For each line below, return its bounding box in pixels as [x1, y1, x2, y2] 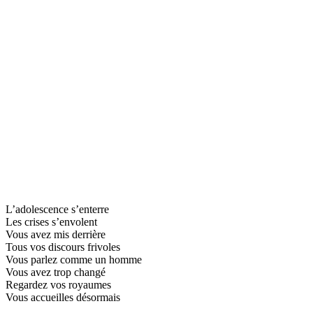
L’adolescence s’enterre [6, 203, 109, 215]
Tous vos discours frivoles [6, 240, 120, 253]
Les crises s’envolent [6, 215, 97, 228]
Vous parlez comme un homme [6, 253, 142, 265]
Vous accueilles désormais [6, 291, 120, 303]
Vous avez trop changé [6, 265, 105, 278]
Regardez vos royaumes [6, 278, 111, 291]
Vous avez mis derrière [6, 228, 105, 240]
